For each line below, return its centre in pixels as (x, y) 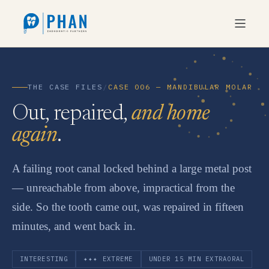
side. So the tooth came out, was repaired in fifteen (128, 207)
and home (171, 114)
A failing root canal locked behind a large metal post (132, 168)
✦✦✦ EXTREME (108, 259)
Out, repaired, (72, 114)
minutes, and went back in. (74, 226)
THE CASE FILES (65, 87)
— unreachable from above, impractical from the (123, 188)
